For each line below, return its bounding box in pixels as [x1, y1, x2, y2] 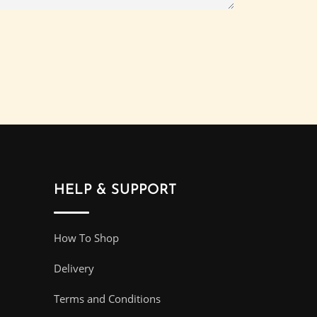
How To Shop [54, 230, 119, 245]
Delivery [54, 260, 94, 275]
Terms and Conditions [54, 291, 161, 306]
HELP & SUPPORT [54, 183, 177, 197]
